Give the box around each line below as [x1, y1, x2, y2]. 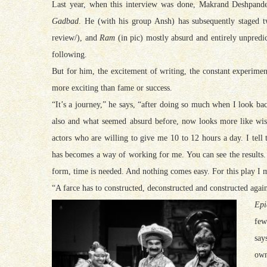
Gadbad [52, 16, 79, 26]
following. [52, 49, 87, 59]
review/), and [52, 33, 100, 42]
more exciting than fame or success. [52, 83, 172, 92]
